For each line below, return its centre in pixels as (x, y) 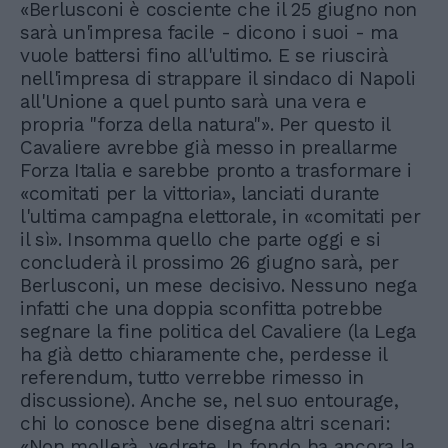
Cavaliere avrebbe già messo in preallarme (209, 148)
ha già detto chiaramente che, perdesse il (203, 355)
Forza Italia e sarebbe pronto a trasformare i (216, 171)
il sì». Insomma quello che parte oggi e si (200, 240)
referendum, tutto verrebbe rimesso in (192, 378)
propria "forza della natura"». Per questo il (205, 125)
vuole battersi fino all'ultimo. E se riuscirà (204, 56)
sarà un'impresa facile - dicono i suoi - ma (209, 33)
